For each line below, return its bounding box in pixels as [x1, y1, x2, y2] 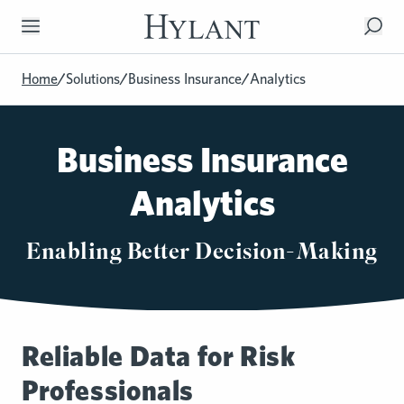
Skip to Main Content [14, 15, 140, 32]
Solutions [66, 69, 120, 87]
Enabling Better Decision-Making [26, 241, 378, 264]
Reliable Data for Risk [22, 338, 296, 372]
